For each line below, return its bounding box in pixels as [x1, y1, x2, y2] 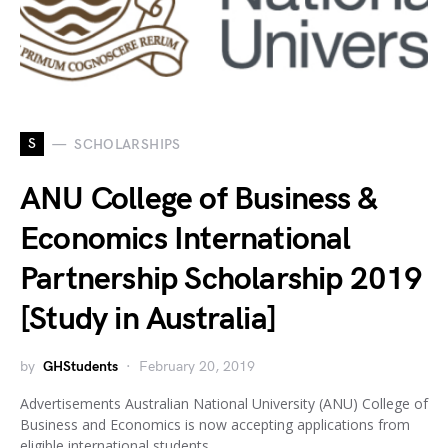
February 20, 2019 [139, 358, 255, 375]
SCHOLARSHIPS [74, 135, 181, 153]
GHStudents [43, 358, 118, 375]
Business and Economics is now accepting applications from [20, 415, 410, 434]
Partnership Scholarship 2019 [20, 260, 423, 299]
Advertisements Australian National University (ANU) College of [20, 394, 428, 413]
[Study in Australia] [20, 300, 276, 339]
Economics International [20, 220, 351, 259]
